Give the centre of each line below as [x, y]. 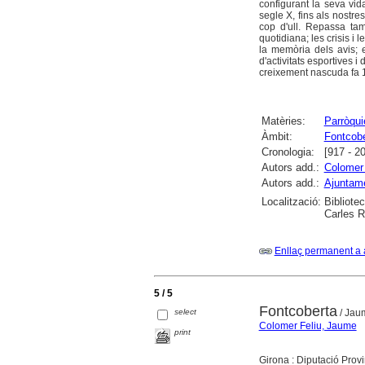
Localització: [291, 202]
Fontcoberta [298, 312]
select [186, 312]
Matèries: [283, 121]
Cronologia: [288, 152]
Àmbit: [277, 137]
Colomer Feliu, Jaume [308, 326]
